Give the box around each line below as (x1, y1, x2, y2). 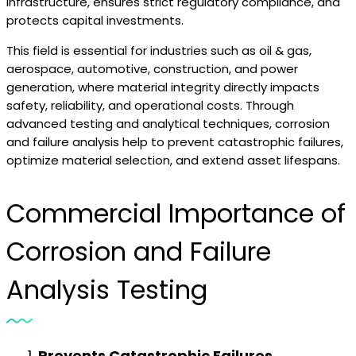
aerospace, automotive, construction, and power (6, 60, 298, 77)
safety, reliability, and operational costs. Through (6, 97, 294, 114)
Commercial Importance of (6, 195, 346, 231)
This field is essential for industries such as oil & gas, (6, 42, 311, 59)
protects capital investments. (6, 12, 184, 29)
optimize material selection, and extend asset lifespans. (6, 152, 340, 168)
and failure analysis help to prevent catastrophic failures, (6, 133, 343, 150)
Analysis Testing (6, 272, 207, 308)
